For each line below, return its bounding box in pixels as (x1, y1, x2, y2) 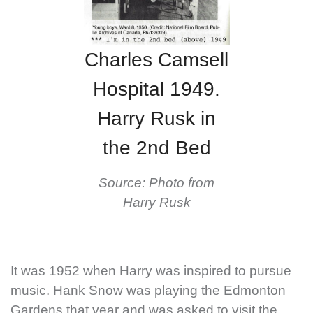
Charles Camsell (85, 49, 228, 71)
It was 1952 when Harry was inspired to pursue (10, 263, 291, 279)
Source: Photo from (99, 175, 214, 191)
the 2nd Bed (102, 137, 211, 159)
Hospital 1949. (93, 78, 220, 101)
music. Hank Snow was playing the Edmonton (10, 283, 286, 298)
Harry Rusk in (97, 108, 216, 130)
